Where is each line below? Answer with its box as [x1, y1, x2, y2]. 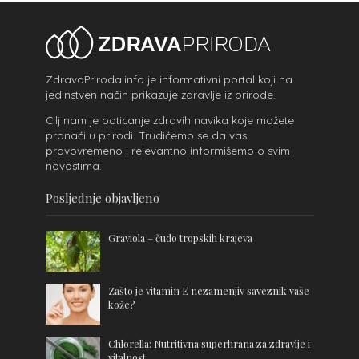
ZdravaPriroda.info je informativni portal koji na [45, 72, 292, 86]
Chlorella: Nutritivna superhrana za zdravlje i [108, 337, 311, 351]
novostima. [45, 159, 102, 173]
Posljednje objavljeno [45, 190, 159, 207]
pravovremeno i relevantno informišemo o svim [45, 144, 290, 158]
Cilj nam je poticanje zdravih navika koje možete [45, 114, 294, 127]
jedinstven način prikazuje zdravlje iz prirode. [45, 87, 276, 101]
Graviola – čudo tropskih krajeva [108, 231, 253, 245]
